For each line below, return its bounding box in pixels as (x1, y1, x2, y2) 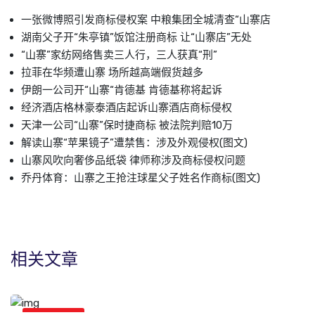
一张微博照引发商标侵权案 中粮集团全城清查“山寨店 (21, 13, 271, 26)
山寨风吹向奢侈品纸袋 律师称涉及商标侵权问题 (21, 153, 245, 167)
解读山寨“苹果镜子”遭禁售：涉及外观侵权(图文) (21, 136, 247, 149)
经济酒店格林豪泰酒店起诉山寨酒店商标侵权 (21, 101, 232, 114)
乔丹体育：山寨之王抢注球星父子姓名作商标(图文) (21, 171, 260, 184)
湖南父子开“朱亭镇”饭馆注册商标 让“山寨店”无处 (21, 30, 252, 44)
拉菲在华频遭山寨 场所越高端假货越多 (21, 65, 203, 79)
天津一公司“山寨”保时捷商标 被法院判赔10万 (21, 118, 233, 131)
